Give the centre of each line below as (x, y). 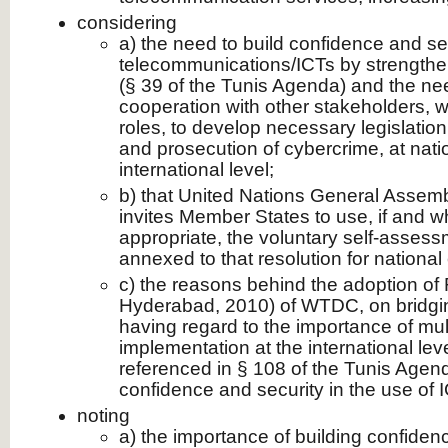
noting (103, 415)
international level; (196, 169)
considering (127, 22)
